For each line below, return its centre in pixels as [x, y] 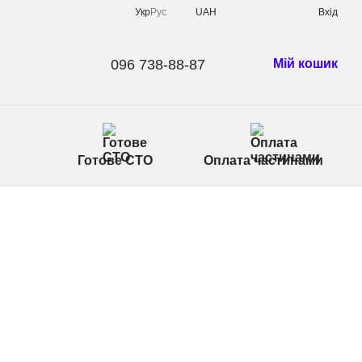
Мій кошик [305, 63]
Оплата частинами [264, 160]
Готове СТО [116, 160]
